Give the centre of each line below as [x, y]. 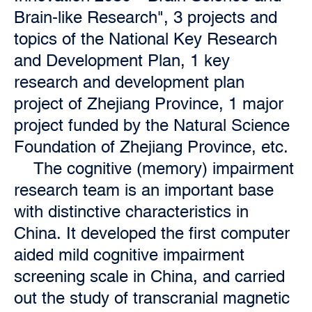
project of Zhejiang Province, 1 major [149, 103]
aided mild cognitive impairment [129, 255]
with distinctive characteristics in [131, 211]
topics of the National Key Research [146, 39]
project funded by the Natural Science [152, 125]
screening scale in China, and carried [149, 276]
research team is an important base [144, 190]
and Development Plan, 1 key [122, 60]
